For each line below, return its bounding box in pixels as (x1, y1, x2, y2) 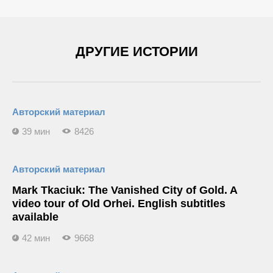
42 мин (22, 233, 50, 243)
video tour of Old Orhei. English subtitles (12, 197, 225, 210)
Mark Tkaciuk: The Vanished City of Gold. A (12, 184, 237, 196)
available (12, 211, 58, 223)
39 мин (22, 126, 50, 136)
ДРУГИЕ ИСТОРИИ (75, 44, 198, 59)
